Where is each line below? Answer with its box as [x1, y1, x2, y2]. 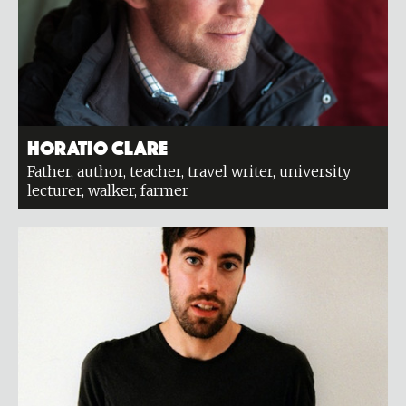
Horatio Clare [27, 135, 168, 156]
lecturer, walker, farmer [27, 180, 192, 199]
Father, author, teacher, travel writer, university [27, 161, 351, 180]
